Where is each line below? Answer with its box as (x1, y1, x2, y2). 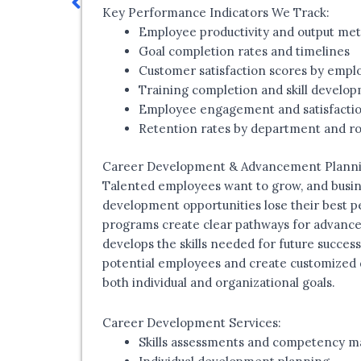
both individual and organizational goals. (102, 274, 335, 290)
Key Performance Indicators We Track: (102, 5, 330, 21)
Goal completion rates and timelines (139, 44, 350, 60)
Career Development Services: (102, 315, 281, 331)
